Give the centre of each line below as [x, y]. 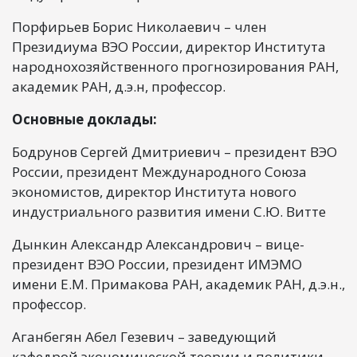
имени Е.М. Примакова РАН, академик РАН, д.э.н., [178, 284]
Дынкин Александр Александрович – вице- [158, 244]
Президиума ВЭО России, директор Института [169, 46]
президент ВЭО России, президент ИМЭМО [157, 264]
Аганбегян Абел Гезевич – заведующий [144, 336]
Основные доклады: [84, 119]
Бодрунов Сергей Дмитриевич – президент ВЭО [175, 151]
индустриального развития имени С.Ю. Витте [169, 211]
